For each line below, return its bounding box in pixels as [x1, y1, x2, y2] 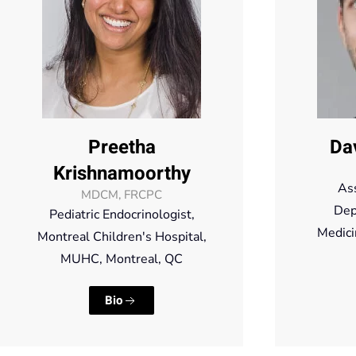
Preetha [87, 133, 156, 162]
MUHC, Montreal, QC [60, 250, 183, 269]
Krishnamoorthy [52, 160, 191, 188]
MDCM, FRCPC [81, 187, 162, 203]
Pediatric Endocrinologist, [48, 206, 195, 224]
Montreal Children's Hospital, [37, 228, 207, 246]
